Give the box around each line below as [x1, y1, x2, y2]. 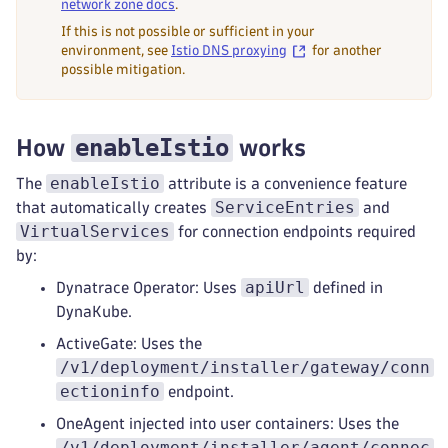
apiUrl [245, 278, 305, 297]
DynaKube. [56, 304, 132, 319]
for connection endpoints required [174, 224, 416, 239]
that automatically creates [16, 200, 211, 215]
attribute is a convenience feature [164, 176, 407, 191]
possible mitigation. [61, 63, 185, 76]
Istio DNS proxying [171, 44, 287, 57]
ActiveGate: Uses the [56, 336, 202, 351]
